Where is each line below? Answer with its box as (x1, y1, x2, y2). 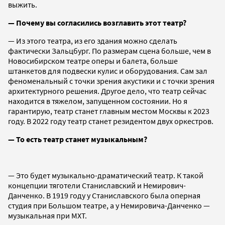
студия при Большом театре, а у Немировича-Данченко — (8, 200, 210, 210)
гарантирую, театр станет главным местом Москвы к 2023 (8, 105, 209, 116)
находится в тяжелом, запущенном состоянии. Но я (8, 95, 187, 106)
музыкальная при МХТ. (8, 210, 87, 220)
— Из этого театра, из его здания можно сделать (8, 35, 177, 46)
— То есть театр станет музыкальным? (8, 134, 147, 144)
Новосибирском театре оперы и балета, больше (8, 55, 178, 66)
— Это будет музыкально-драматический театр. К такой (8, 170, 203, 180)
